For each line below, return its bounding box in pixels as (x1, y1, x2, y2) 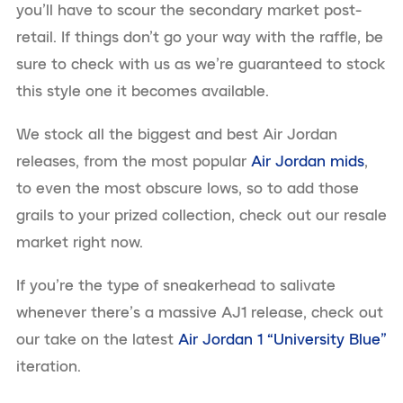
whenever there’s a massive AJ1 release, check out (16, 301, 383, 322)
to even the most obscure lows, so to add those (16, 177, 359, 198)
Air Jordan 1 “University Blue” (178, 328, 387, 349)
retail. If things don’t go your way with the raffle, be (16, 26, 383, 47)
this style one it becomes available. (16, 80, 269, 101)
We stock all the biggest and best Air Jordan (16, 123, 337, 144)
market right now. (16, 231, 143, 252)
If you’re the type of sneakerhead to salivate (16, 274, 336, 295)
